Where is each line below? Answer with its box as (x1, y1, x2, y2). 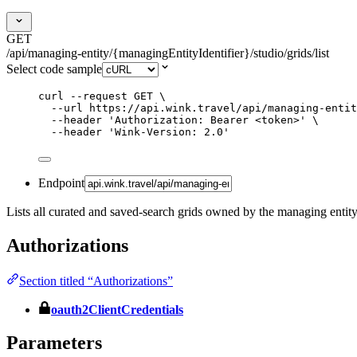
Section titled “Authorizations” (19, 273, 173, 288)
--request (70, 89, 127, 102)
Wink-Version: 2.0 (115, 125, 223, 138)
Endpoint (38, 175, 84, 190)
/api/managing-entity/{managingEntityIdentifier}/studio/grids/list (6, 45, 329, 60)
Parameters (6, 332, 102, 354)
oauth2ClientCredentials (51, 302, 183, 316)
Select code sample (6, 61, 102, 76)
